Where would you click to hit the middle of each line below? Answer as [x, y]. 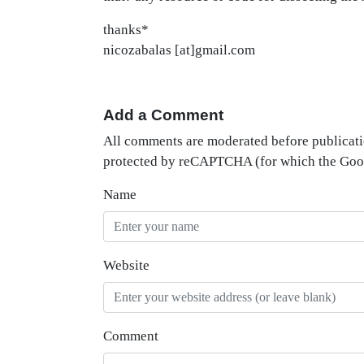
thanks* [126, 30]
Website [126, 265]
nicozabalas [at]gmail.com [179, 50]
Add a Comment [163, 115]
